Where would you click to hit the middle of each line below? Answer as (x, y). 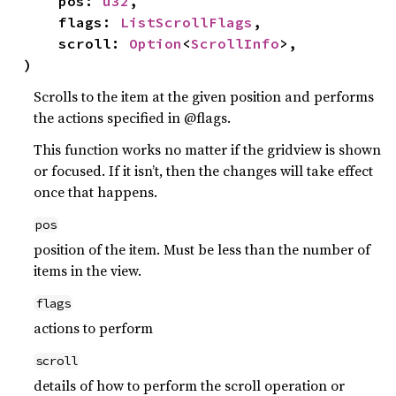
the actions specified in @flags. (133, 117)
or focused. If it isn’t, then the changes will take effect (204, 170)
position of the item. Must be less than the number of (202, 249)
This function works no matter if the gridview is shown (208, 149)
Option (156, 43)
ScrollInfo (236, 43)
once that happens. (96, 191)
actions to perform (94, 327)
